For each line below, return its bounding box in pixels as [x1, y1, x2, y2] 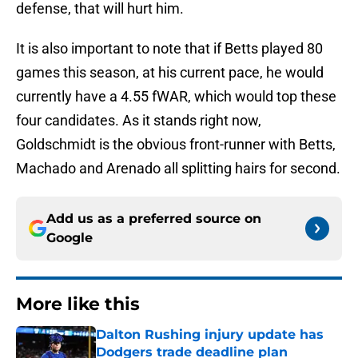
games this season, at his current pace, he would [16, 64, 324, 82]
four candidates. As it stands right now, [16, 112, 261, 129]
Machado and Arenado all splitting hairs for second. [16, 160, 340, 177]
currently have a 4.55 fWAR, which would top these [16, 88, 336, 105]
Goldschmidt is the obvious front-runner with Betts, [16, 136, 336, 153]
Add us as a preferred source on [46, 211, 261, 227]
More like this [16, 293, 140, 316]
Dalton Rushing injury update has [96, 327, 324, 343]
